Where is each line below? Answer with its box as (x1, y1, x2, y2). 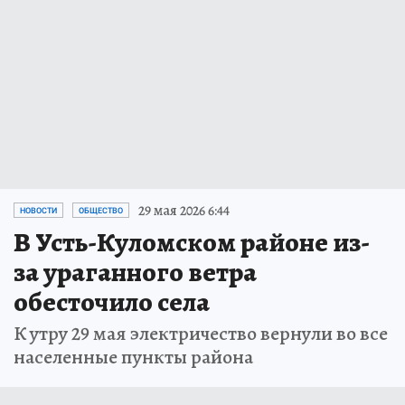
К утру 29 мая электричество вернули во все (14, 319, 388, 347)
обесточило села (14, 283, 210, 320)
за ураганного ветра (14, 253, 257, 290)
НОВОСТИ (20, 205, 57, 215)
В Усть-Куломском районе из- (14, 223, 370, 260)
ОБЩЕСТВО (79, 205, 123, 215)
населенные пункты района (14, 343, 253, 371)
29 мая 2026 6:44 (138, 200, 230, 221)
